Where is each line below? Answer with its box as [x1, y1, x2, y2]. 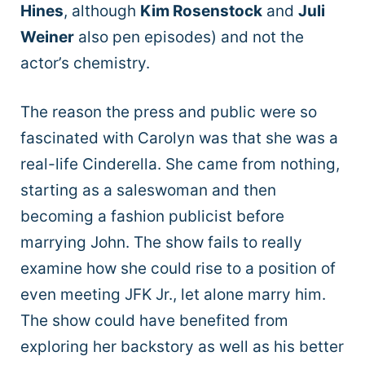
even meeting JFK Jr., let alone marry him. [20, 285, 326, 305]
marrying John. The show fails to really [20, 233, 302, 253]
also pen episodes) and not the [74, 27, 304, 46]
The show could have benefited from [20, 311, 288, 331]
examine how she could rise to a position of [20, 259, 336, 279]
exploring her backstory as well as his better [20, 337, 344, 357]
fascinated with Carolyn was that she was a [20, 129, 338, 148]
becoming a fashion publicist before [20, 207, 284, 226]
